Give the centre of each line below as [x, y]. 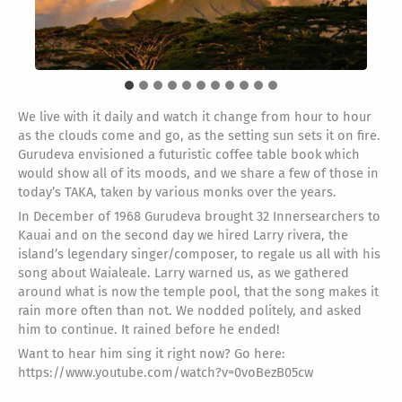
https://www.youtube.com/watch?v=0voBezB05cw [166, 373]
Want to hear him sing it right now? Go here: [152, 354]
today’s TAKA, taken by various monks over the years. [177, 192]
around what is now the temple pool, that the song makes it [198, 292]
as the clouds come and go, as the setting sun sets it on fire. [199, 136]
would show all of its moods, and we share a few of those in [198, 174]
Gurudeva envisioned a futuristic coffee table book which [189, 155]
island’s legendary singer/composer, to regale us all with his [199, 254]
